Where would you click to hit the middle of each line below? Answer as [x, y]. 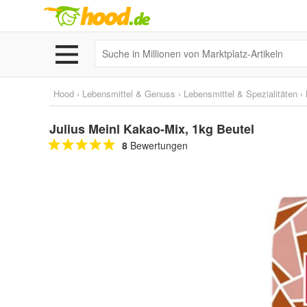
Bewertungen [158, 145]
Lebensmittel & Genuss [129, 94]
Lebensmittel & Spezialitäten [241, 94]
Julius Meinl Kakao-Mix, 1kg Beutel [152, 129]
